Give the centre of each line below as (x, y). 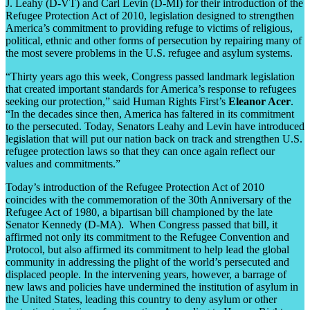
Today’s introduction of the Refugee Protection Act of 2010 (135, 187)
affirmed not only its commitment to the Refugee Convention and (147, 237)
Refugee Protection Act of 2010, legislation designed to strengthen (150, 15)
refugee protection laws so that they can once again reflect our (140, 151)
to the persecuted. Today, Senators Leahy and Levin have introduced (155, 126)
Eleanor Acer (259, 101)
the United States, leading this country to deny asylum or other (141, 299)
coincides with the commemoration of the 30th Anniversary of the (148, 199)
